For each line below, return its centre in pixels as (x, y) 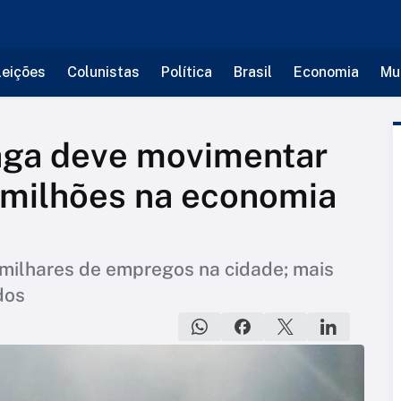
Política (186, 72)
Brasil (252, 72)
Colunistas (103, 72)
